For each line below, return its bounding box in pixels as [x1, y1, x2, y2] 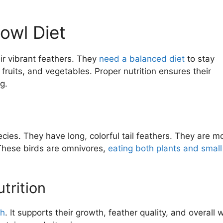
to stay [184, 54, 215, 64]
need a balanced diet [99, 54, 185, 64]
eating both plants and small [108, 143, 222, 153]
